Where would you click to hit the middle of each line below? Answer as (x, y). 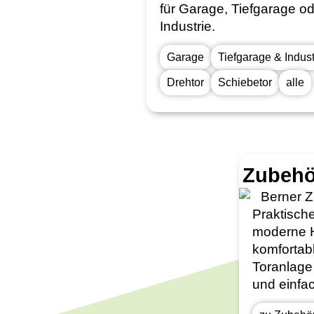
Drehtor (185, 83)
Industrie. (187, 27)
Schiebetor (245, 83)
